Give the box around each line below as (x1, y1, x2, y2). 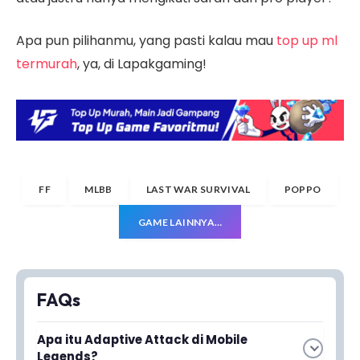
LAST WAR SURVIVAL (145, 182, 251, 195)
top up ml (276, 31, 337, 51)
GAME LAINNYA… (137, 215, 223, 228)
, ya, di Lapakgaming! (77, 55, 207, 74)
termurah (16, 55, 77, 74)
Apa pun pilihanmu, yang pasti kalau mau (16, 31, 276, 51)
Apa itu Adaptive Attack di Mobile (37, 331, 247, 349)
